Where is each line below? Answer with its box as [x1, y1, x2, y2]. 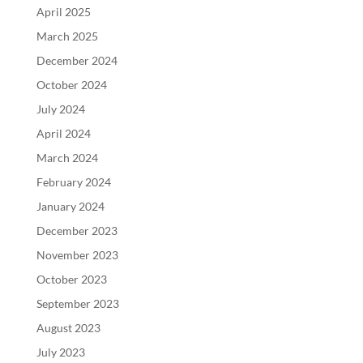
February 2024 [36, 175, 111, 189]
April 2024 [36, 126, 91, 140]
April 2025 [36, 5, 91, 19]
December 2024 [36, 53, 117, 67]
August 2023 [36, 321, 100, 335]
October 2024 [36, 78, 107, 92]
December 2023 [36, 224, 117, 237]
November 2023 [36, 248, 118, 262]
